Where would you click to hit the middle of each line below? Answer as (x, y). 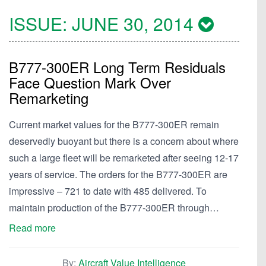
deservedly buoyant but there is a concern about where (124, 141)
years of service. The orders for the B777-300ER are (118, 174)
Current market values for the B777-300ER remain (114, 124)
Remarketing (49, 98)
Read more (32, 228)
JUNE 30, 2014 (135, 23)
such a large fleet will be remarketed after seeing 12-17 (124, 158)
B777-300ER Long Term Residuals (117, 67)
